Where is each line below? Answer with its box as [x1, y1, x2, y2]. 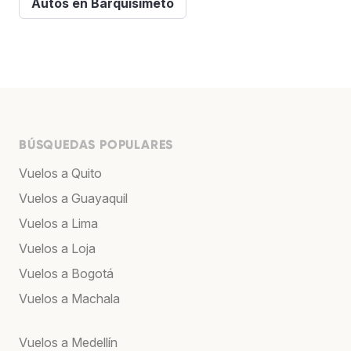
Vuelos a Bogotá [19, 265, 114, 281]
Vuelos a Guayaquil [19, 190, 128, 206]
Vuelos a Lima [19, 215, 98, 231]
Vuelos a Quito [19, 165, 102, 181]
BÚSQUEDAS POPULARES [19, 136, 174, 152]
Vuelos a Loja [19, 240, 96, 256]
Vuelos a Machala [19, 290, 120, 306]
